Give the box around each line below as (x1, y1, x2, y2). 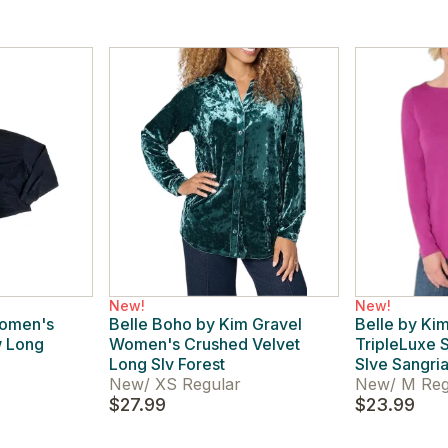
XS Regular (149, 374, 241, 394)
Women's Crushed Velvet (108, 334, 300, 354)
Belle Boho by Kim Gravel (108, 314, 302, 334)
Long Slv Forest (108, 354, 225, 374)
